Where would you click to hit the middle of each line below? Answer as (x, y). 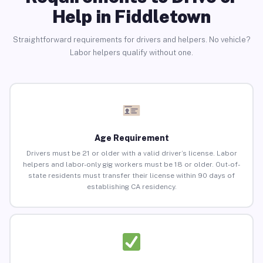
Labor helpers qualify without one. (131, 52)
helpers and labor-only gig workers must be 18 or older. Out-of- (131, 165)
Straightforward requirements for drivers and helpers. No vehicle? (131, 39)
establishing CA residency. (131, 187)
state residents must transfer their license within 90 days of (131, 176)
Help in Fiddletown (131, 16)
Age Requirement (131, 138)
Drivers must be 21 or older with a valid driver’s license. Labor (131, 154)
